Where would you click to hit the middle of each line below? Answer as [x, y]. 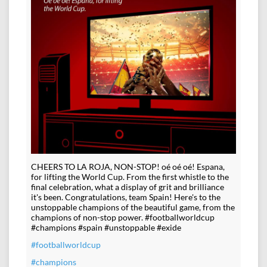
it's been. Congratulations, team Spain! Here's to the [126, 197]
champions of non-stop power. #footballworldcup [123, 218]
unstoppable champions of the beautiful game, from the [133, 207]
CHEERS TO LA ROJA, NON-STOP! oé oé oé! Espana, [128, 167]
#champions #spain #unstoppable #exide [106, 228]
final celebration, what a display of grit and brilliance [128, 187]
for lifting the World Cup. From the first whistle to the [130, 177]
